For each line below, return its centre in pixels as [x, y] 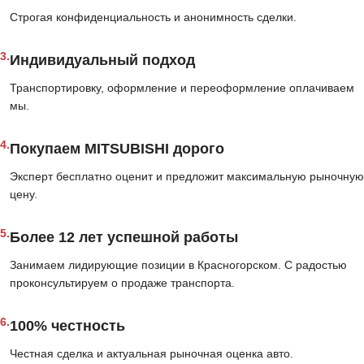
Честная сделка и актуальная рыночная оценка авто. [152, 354]
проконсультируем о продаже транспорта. [122, 283]
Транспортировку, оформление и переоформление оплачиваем [182, 88]
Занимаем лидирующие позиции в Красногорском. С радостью [178, 265]
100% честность [67, 326]
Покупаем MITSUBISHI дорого [117, 149]
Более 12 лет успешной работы [124, 238]
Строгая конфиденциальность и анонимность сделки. [153, 17]
